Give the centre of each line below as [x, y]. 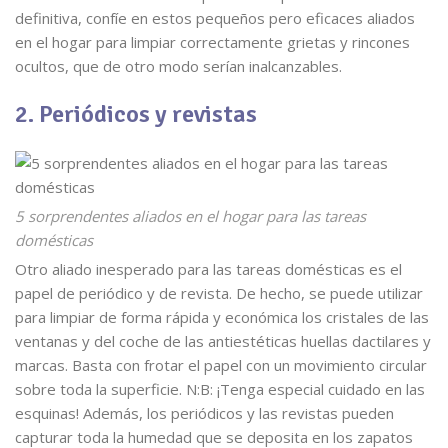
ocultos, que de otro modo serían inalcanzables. [178, 66]
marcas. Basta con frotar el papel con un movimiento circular [221, 365]
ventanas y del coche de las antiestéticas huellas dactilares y [223, 341]
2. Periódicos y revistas [136, 114]
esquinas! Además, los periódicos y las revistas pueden [204, 413]
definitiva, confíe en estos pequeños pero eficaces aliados [215, 18]
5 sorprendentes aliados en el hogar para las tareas [190, 216]
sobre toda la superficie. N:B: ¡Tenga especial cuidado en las [220, 389]
